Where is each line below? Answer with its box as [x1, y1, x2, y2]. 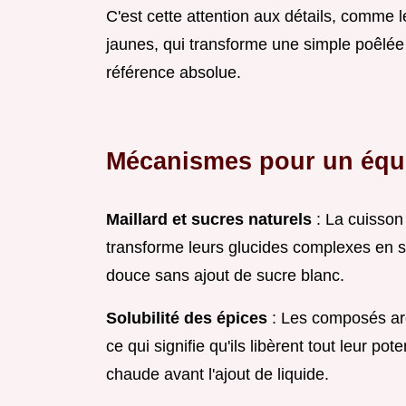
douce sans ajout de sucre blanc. [106, 266, 344, 285]
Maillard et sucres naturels [106, 210, 312, 229]
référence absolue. [106, 63, 241, 82]
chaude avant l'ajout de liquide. [106, 365, 329, 384]
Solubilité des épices [106, 309, 267, 328]
